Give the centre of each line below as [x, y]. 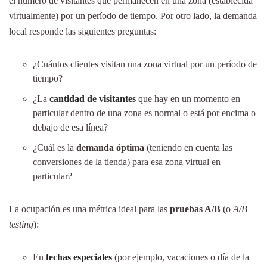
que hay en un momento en [189, 99]
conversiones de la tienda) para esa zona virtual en [127, 162]
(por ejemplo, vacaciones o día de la [181, 257]
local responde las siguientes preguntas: [83, 31]
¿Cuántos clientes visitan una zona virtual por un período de [145, 64]
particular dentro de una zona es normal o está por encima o [144, 113]
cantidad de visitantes [93, 99]
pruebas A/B [195, 209]
